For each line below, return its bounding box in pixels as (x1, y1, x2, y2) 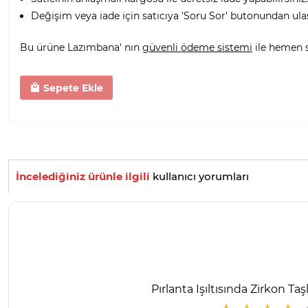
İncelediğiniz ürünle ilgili (16, 170, 150, 184)
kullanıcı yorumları (150, 170, 249, 184)
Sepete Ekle (40, 81, 103, 94)
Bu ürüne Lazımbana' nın (20, 41, 142, 54)
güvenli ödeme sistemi (142, 41, 252, 54)
